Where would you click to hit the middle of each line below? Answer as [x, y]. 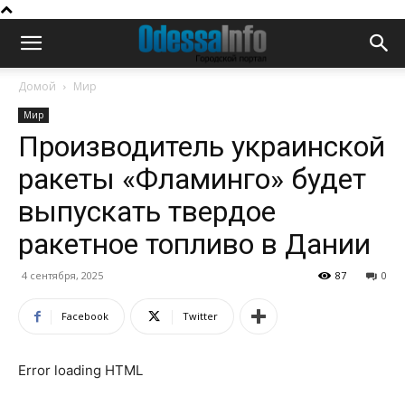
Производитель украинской [202, 146]
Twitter [200, 316]
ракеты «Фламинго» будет [192, 179]
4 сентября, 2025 [62, 275]
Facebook [85, 316]
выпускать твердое [147, 212]
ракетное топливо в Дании [194, 244]
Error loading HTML [80, 370]
